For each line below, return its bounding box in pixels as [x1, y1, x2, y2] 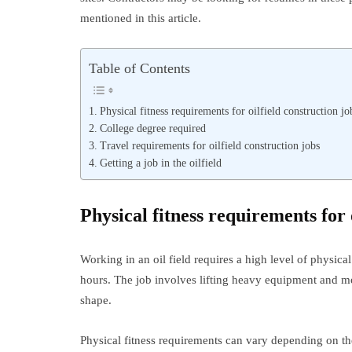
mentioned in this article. [80, 12, 201, 24]
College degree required [99, 122, 206, 134]
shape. [80, 294, 112, 306]
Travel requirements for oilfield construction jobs [99, 139, 320, 152]
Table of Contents [89, 60, 190, 76]
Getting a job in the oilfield [99, 156, 222, 169]
